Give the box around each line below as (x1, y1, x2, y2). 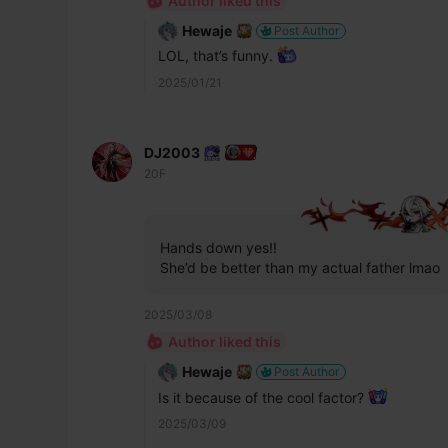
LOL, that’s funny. (158, 47, 277, 65)
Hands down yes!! (160, 239, 277, 257)
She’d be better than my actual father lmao (160, 259, 440, 277)
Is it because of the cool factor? (158, 388, 368, 406)
